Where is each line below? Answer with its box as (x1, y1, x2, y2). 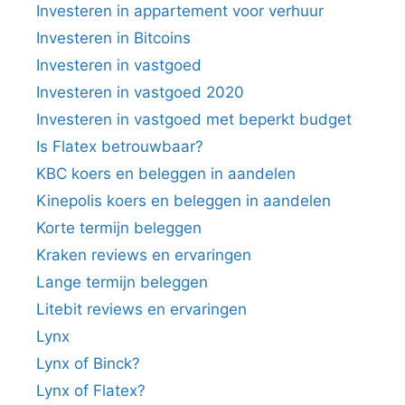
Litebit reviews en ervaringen (36, 299, 247, 318)
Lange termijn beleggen (36, 272, 208, 291)
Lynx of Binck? (36, 353, 140, 372)
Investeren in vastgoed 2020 (36, 82, 244, 101)
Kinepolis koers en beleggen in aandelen (36, 191, 331, 210)
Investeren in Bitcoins (36, 28, 191, 47)
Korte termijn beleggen (36, 218, 202, 237)
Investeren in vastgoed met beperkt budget (36, 109, 352, 128)
